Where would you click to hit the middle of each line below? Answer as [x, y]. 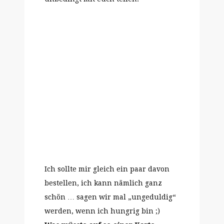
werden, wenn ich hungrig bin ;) [102, 211]
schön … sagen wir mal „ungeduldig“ [110, 197]
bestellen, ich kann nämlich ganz [103, 183]
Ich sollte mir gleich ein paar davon [107, 169]
